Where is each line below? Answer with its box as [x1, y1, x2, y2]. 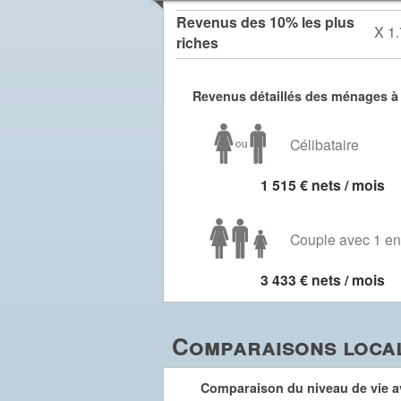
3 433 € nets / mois [260, 269, 385, 290]
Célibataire [290, 134, 359, 154]
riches [176, 32, 218, 53]
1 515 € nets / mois [260, 175, 385, 195]
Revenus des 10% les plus [176, 12, 354, 32]
